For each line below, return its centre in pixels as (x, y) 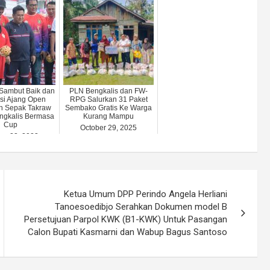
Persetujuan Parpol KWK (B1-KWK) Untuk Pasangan (126, 219)
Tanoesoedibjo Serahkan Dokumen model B (141, 206)
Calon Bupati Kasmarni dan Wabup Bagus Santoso (128, 232)
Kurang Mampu (108, 116)
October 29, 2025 (108, 127)
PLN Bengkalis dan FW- (108, 91)
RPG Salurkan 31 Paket (108, 99)
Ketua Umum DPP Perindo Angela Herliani (146, 194)
